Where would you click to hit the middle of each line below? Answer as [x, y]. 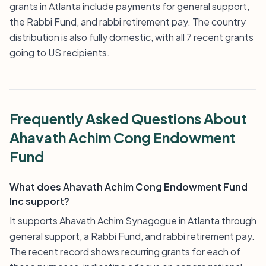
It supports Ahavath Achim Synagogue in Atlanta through [133, 221]
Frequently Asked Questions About [128, 118]
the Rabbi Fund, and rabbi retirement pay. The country [128, 22]
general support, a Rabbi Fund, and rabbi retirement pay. [132, 236]
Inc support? [39, 201]
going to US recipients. [60, 53]
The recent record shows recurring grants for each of [125, 251]
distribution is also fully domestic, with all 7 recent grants [132, 37]
